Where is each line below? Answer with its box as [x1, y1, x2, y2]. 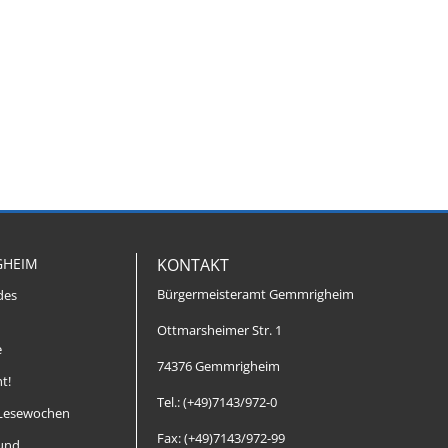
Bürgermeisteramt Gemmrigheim [157, 286, 354, 303]
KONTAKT [157, 254, 229, 276]
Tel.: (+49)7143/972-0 [157, 394, 277, 411]
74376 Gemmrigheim [157, 358, 280, 375]
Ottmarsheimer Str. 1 [157, 322, 282, 339]
